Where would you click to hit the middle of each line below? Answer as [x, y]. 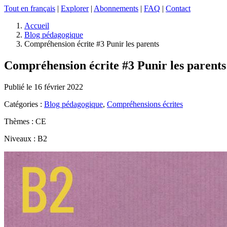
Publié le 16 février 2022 [44, 87]
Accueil [37, 26]
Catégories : [24, 104]
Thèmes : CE [25, 121]
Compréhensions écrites [145, 104]
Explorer [75, 8]
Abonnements [116, 8]
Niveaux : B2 [26, 138]
